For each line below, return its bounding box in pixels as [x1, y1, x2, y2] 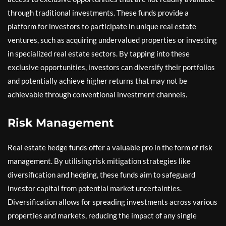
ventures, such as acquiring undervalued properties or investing [8, 35, 217, 44]
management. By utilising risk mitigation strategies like [8, 156, 191, 165]
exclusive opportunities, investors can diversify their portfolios [8, 62, 215, 72]
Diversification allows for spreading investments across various [8, 197, 217, 206]
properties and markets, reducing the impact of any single [8, 210, 197, 220]
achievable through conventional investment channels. [8, 89, 187, 99]
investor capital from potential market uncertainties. [8, 183, 182, 193]
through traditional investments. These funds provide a [8, 8, 189, 17]
